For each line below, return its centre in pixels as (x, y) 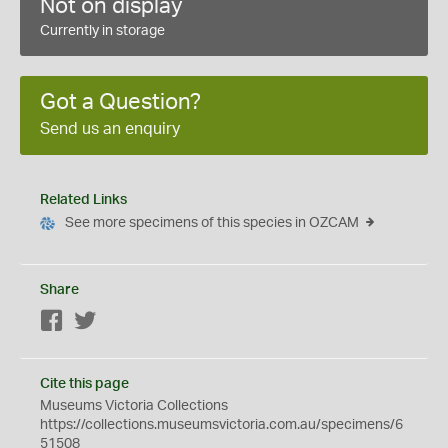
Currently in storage (102, 31)
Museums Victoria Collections (134, 406)
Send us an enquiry (110, 129)
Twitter (118, 322)
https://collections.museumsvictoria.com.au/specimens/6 (221, 425)
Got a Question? (120, 102)
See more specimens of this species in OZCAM (212, 223)
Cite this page (84, 384)
